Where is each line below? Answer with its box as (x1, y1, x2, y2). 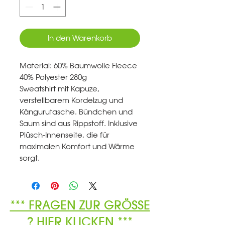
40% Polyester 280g (20, 72, 87, 82)
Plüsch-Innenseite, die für (20, 130, 109, 140)
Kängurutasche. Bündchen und (20, 106, 133, 117)
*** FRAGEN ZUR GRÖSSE (10, 197, 150, 212)
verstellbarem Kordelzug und (20, 95, 123, 105)
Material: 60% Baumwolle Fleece (20, 60, 137, 70)
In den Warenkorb (48, 33, 112, 43)
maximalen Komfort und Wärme (20, 141, 135, 151)
